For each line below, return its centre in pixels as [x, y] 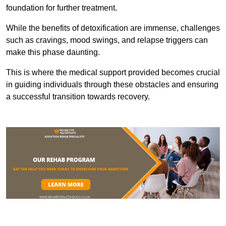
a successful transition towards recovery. [78, 97]
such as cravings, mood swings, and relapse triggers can [107, 40]
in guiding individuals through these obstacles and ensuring [112, 85]
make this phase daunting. [54, 52]
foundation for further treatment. [62, 8]
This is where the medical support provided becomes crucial [113, 73]
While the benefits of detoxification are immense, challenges [113, 28]
